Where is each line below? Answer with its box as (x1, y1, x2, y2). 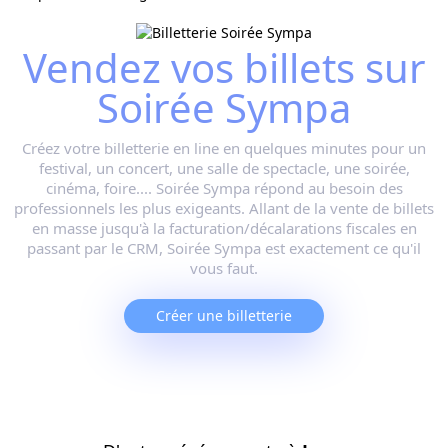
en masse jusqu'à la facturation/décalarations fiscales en (31, 218, 417, 239)
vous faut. (190, 258, 258, 279)
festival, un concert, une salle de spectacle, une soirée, (38, 158, 410, 179)
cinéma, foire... (45, 178, 148, 199)
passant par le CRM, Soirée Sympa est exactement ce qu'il (27, 238, 421, 259)
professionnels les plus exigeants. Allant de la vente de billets (14, 198, 434, 219)
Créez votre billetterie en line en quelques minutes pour (22, 138, 408, 159)
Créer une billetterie (156, 312, 292, 332)
